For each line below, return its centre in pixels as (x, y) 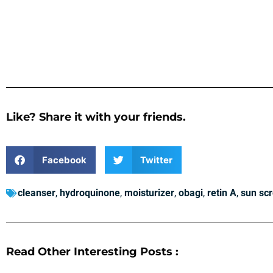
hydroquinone (90, 193)
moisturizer (149, 193)
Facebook (64, 160)
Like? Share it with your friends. (96, 117)
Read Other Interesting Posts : (92, 252)
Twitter (156, 160)
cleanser (37, 193)
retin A (222, 193)
